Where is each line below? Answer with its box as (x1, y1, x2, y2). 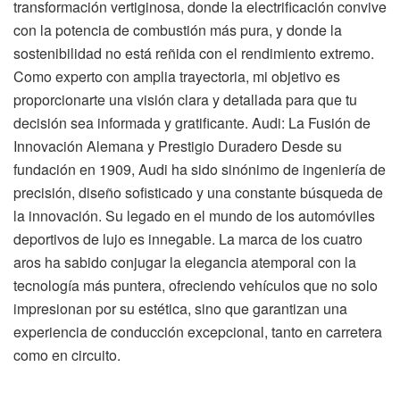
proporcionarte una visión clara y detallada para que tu (13, 88, 357, 110)
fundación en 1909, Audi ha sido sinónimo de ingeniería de (13, 158, 386, 179)
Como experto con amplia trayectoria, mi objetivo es (13, 65, 340, 87)
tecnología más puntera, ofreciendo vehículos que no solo (13, 274, 378, 296)
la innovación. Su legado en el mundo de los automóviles (13, 204, 375, 226)
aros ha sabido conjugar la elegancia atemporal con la (13, 251, 356, 272)
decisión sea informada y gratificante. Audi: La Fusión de (13, 112, 371, 133)
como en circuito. (13, 344, 121, 365)
